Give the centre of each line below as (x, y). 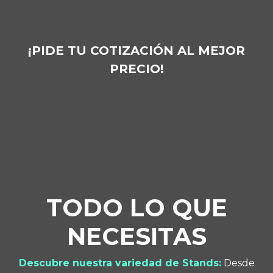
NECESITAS (136, 237)
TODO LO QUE (136, 208)
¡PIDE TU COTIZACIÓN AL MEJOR (136, 50)
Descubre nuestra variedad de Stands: (120, 263)
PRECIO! (136, 69)
